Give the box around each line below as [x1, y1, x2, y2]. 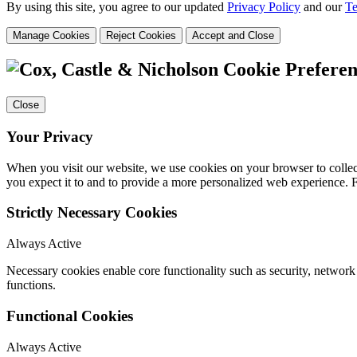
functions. [6, 278, 56, 292]
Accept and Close [192, 29, 274, 41]
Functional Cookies [6, 307, 133, 324]
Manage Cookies [13, 29, 90, 41]
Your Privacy [6, 128, 93, 146]
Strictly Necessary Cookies [6, 204, 177, 222]
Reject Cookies [106, 29, 176, 41]
